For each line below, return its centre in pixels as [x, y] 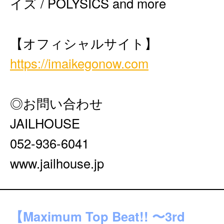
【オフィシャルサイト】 [84, 43]
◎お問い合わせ [56, 103]
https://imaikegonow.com [79, 63]
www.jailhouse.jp [57, 163]
